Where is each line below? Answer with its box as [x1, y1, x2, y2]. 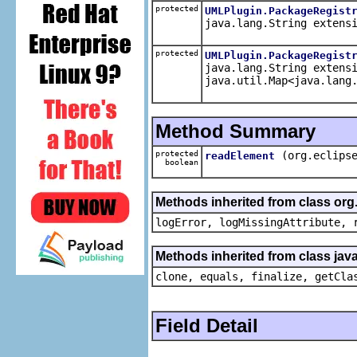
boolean [160, 157, 198, 167]
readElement [205, 149, 275, 162]
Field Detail [155, 314, 258, 336]
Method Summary [155, 120, 316, 142]
